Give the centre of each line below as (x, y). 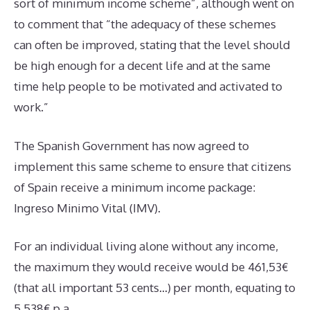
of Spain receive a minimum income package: (135, 187)
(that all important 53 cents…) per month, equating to (155, 288)
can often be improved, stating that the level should (152, 45)
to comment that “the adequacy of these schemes (145, 24)
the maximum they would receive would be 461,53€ (151, 267)
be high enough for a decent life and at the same (142, 65)
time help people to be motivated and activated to (148, 86)
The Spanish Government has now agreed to (131, 145)
